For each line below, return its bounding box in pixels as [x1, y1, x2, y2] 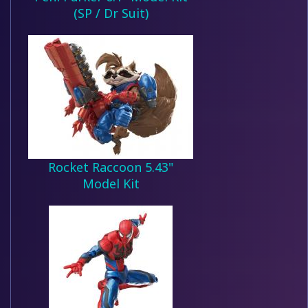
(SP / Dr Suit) [73, 5, 148, 21]
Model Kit [82, 175, 140, 192]
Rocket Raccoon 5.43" [48, 159, 173, 175]
